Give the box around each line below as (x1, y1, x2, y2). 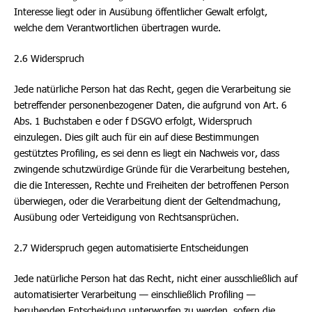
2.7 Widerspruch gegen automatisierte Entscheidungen (14, 242, 249, 253)
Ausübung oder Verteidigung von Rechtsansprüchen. (14, 211, 239, 223)
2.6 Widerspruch (14, 52, 84, 64)
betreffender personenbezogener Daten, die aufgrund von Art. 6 (14, 99, 287, 111)
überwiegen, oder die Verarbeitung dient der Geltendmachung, (14, 195, 281, 207)
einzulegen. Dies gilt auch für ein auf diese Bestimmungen (14, 131, 259, 143)
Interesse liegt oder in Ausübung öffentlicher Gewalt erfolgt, (14, 6, 267, 17)
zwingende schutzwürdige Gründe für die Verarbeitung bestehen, (14, 163, 290, 175)
